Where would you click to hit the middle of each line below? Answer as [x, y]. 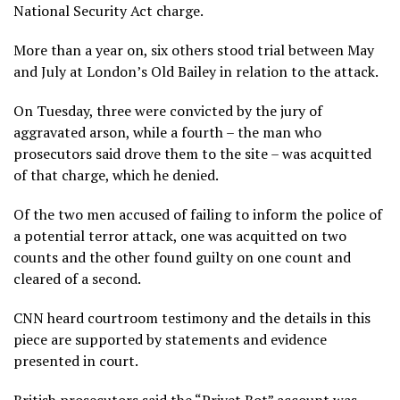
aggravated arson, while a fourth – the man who [167, 133]
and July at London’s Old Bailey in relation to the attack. [196, 72]
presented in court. [76, 361]
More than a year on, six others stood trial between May [194, 50]
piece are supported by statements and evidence [170, 340]
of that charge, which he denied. [116, 175]
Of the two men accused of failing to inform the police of [198, 215]
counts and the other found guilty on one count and [182, 258]
